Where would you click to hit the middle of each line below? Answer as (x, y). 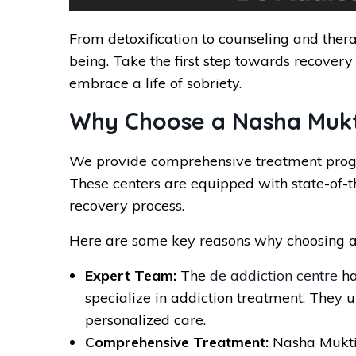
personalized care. (145, 319)
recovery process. (127, 205)
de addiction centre (274, 275)
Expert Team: (131, 275)
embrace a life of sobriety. (155, 83)
